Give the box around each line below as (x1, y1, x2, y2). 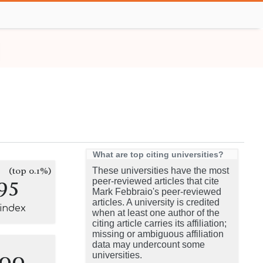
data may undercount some (92, 240, 205, 249)
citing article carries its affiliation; (92, 218, 227, 228)
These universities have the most (92, 166, 229, 176)
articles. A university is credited (92, 197, 220, 207)
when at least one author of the (92, 208, 220, 218)
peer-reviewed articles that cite (92, 176, 219, 186)
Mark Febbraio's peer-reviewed (92, 187, 221, 197)
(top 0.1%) (9, 165, 52, 177)
